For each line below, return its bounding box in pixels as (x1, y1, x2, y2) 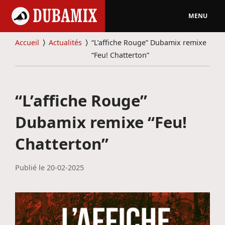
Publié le (15, 162, 47, 172)
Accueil (15, 38, 39, 48)
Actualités (48, 38, 82, 48)
